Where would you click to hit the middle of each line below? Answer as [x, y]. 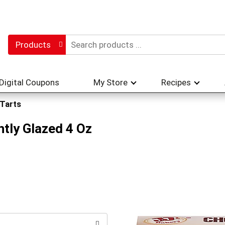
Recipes [176, 82]
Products [33, 45]
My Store [110, 82]
